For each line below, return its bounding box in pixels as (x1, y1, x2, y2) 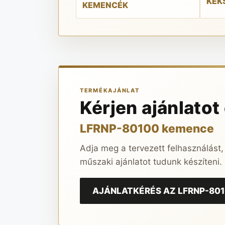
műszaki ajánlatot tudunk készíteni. (79, 156, 222, 167)
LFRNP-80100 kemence (79, 121, 214, 136)
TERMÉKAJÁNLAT (79, 86, 140, 94)
